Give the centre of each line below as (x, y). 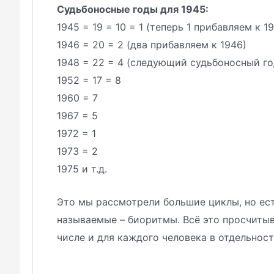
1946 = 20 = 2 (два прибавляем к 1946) (152, 44)
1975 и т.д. (82, 168)
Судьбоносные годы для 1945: (133, 9)
